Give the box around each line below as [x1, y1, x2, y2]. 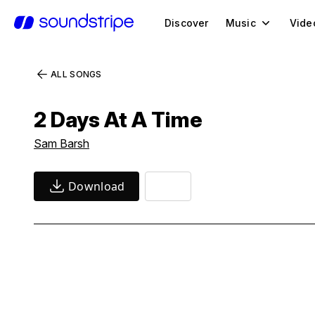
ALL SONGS [51, 69, 102, 79]
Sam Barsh [34, 136, 89, 150]
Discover [165, 16, 209, 29]
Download [68, 179, 125, 194]
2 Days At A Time [34, 107, 202, 132]
